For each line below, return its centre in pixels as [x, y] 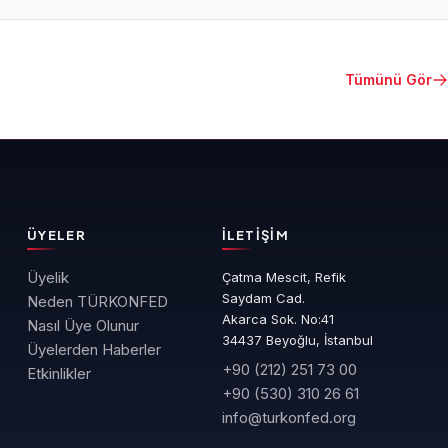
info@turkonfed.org [288, 418]
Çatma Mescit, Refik [283, 277]
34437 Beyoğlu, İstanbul [297, 340]
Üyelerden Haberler [94, 350]
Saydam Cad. [263, 298]
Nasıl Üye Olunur [83, 326]
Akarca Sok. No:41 [277, 319]
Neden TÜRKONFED [98, 302]
